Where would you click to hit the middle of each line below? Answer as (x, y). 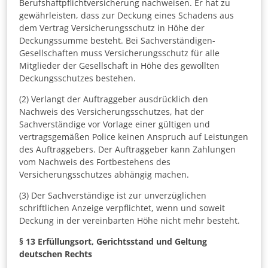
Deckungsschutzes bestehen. (77, 78)
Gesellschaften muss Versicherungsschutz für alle (119, 53)
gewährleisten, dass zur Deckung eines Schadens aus (127, 16)
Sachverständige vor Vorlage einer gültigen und (115, 124)
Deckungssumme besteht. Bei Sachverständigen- (117, 41)
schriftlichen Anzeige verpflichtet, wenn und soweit (122, 208)
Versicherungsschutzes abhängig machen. (104, 175)
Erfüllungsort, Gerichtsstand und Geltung (122, 242)
